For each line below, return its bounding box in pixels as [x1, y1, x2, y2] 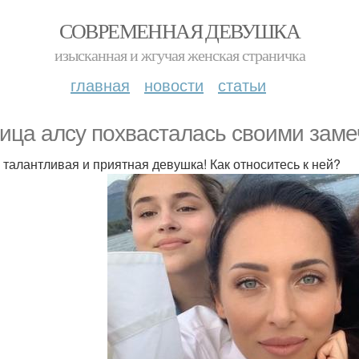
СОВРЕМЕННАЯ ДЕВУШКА [58, 17, 301, 44]
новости [144, 73, 204, 96]
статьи [218, 73, 266, 96]
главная [71, 73, 130, 96]
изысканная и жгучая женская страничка [54, 44, 305, 66]
